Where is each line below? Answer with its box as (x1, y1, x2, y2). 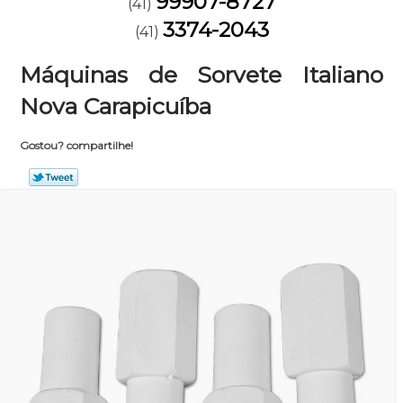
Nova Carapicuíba (20, 93, 212, 120)
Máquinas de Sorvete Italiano (20, 61, 383, 88)
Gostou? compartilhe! (19, 139, 133, 152)
